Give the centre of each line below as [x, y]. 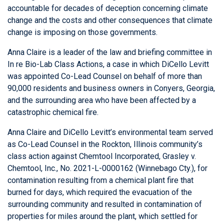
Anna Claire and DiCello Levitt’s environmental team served [110, 132]
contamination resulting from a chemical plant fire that [100, 180]
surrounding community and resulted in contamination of [105, 204]
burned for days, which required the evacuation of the [100, 192]
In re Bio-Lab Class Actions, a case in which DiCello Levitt [108, 64]
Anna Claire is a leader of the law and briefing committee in [110, 52]
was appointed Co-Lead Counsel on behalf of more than [105, 76]
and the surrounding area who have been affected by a [102, 100]
